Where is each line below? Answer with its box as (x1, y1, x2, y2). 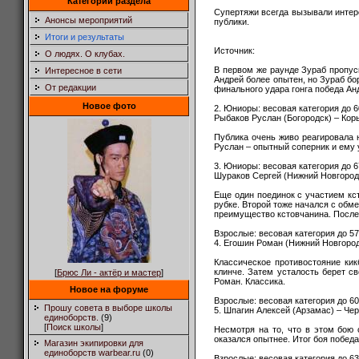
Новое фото (82, 101, 136, 111)
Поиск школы (46, 322, 101, 332)
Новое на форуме (70, 284, 148, 294)
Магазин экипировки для (44, 338, 143, 348)
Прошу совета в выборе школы (44, 303, 172, 313)
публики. (214, 16, 249, 26)
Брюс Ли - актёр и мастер (57, 268, 161, 277)
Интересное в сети (45, 66, 122, 75)
